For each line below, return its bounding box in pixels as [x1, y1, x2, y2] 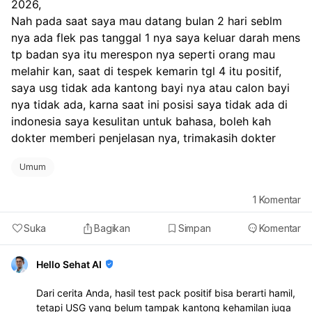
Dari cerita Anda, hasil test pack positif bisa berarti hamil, [36, 287, 295, 299]
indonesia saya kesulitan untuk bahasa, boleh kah [11, 114, 271, 129]
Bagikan [94, 222, 130, 235]
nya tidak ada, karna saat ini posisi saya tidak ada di [11, 97, 288, 112]
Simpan [178, 222, 211, 235]
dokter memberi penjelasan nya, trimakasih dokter [11, 131, 276, 146]
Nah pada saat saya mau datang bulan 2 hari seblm [11, 14, 282, 29]
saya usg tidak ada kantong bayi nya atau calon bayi [11, 81, 290, 95]
